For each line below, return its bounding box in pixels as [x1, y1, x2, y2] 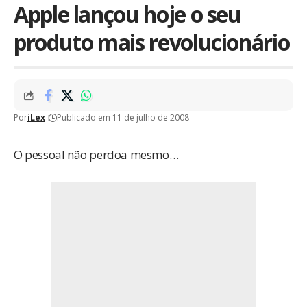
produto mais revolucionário [14, 27, 290, 57]
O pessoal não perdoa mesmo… [14, 147, 179, 162]
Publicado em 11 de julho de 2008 [57, 112, 189, 123]
